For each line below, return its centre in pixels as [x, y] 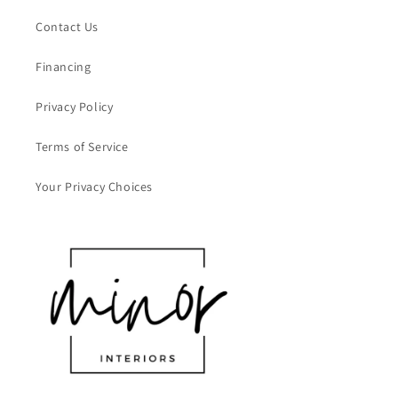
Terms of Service [82, 146]
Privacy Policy [75, 106]
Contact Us [67, 26]
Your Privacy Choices [94, 186]
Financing [64, 66]
